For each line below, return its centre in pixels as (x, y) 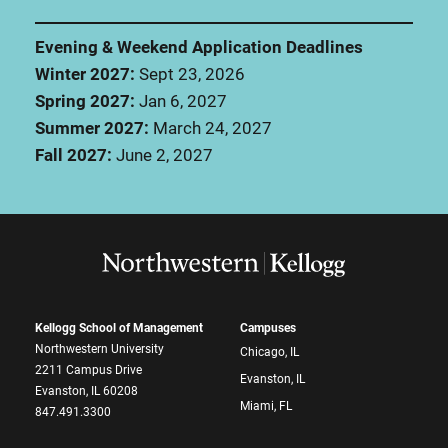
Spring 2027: (85, 101)
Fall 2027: (75, 155)
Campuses (268, 328)
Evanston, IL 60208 (86, 391)
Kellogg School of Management (119, 328)
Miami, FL (266, 406)
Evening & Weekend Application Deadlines (199, 47)
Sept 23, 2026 (190, 74)
